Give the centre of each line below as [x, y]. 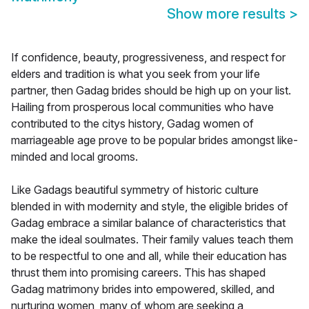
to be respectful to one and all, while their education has [149, 256]
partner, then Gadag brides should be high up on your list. [151, 91]
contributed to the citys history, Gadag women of [132, 124]
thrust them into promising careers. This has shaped [138, 273]
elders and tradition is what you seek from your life [136, 74]
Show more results [228, 14]
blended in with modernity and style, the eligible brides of [150, 207]
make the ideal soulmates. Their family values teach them [152, 240]
